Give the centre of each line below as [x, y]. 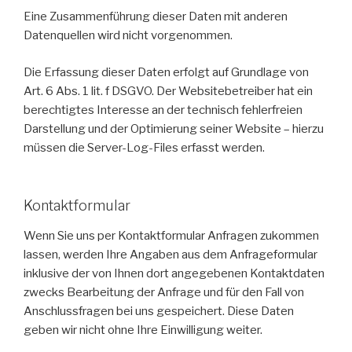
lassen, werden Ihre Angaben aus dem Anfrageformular [170, 254]
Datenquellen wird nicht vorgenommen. [128, 36]
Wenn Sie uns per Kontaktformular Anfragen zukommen [171, 235]
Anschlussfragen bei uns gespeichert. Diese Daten [159, 311]
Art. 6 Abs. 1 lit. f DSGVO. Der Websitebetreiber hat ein [168, 91]
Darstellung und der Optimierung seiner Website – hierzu [174, 128]
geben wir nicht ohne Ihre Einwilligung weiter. [143, 330]
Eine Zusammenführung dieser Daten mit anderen [156, 17]
